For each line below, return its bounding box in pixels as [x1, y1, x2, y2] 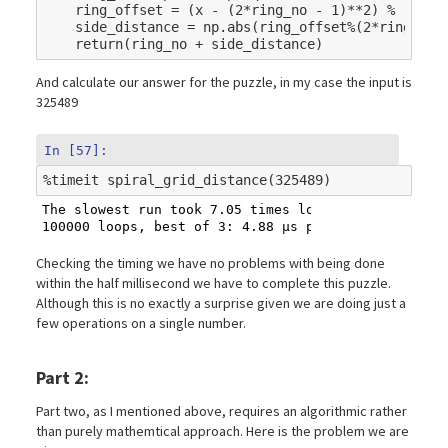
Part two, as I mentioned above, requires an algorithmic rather [36, 401, 407, 420]
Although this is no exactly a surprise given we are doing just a [36, 293, 406, 312]
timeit [50, 171, 99, 188]
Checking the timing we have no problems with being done [36, 253, 385, 272]
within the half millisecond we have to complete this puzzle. [36, 273, 391, 292]
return [74, 36, 123, 53]
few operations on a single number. [36, 313, 246, 332]
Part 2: [36, 365, 89, 389]
